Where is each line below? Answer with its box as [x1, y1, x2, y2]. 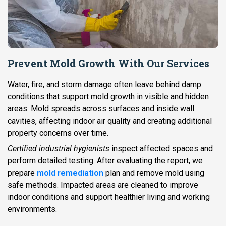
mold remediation [37, 167, 103, 178]
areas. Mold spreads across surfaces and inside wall [8, 103, 194, 114]
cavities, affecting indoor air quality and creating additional [8, 116, 212, 126]
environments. [8, 204, 57, 214]
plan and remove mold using [103, 167, 204, 178]
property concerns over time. [8, 128, 108, 138]
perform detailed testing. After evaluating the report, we [8, 155, 203, 165]
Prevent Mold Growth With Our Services [8, 56, 209, 70]
